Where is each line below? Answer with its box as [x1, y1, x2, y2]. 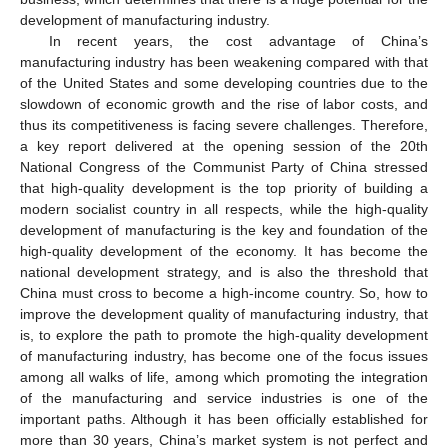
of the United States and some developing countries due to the [20, 74, 428, 91]
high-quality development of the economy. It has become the [20, 242, 428, 259]
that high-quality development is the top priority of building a [20, 179, 428, 196]
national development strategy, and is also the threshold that [20, 263, 428, 280]
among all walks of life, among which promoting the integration [20, 368, 428, 385]
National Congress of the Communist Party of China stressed [20, 158, 428, 175]
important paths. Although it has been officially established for [20, 410, 428, 427]
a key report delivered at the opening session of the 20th [20, 137, 428, 154]
